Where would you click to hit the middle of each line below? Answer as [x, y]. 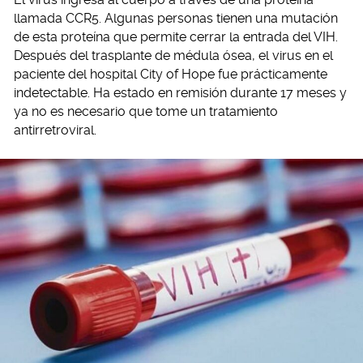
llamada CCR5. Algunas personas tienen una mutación [176, 18]
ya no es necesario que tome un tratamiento [146, 111]
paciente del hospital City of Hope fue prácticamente [171, 74]
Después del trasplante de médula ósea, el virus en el [173, 55]
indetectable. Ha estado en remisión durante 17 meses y [180, 92]
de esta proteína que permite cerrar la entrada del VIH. [176, 36]
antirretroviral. [55, 130]
